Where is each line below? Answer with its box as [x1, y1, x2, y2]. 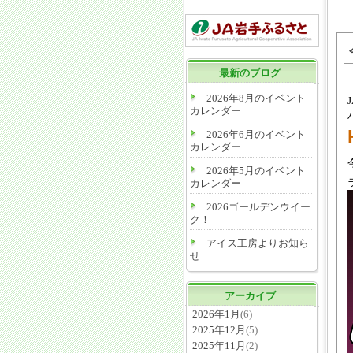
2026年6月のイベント [206, 128, 306, 140]
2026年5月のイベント [206, 165, 306, 176]
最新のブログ [219, 67, 281, 79]
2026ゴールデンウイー [206, 201, 310, 213]
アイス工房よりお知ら [206, 237, 309, 249]
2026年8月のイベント [206, 92, 306, 104]
